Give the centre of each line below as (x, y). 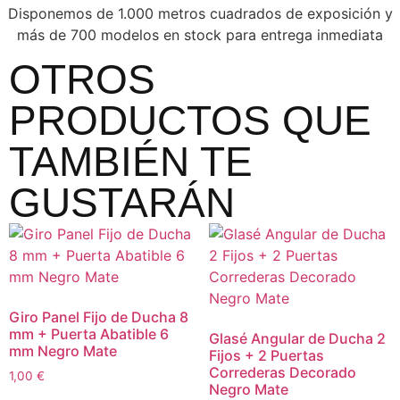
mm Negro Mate (63, 351)
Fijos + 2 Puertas (267, 356)
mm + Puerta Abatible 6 (89, 334)
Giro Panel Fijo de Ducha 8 (99, 317)
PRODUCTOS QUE (190, 121)
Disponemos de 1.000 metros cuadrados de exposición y (200, 14)
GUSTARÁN (122, 203)
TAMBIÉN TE (131, 162)
